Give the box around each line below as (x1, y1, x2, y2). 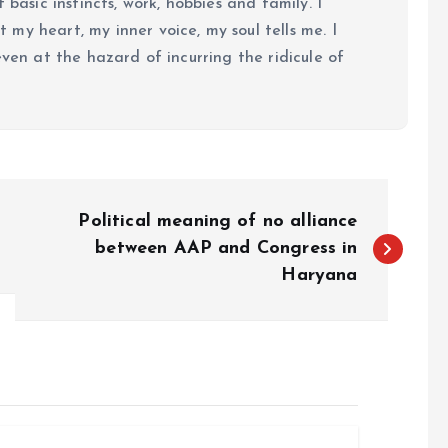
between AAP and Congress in (95, 238, 358, 258)
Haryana (281, 265, 358, 285)
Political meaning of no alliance (78, 211, 358, 231)
